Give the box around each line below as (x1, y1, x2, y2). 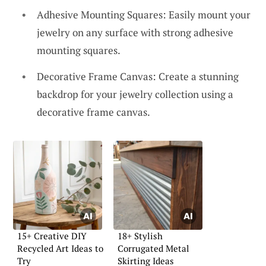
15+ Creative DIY (17, 229, 87, 242)
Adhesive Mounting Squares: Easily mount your (37, 8, 251, 22)
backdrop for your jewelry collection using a (37, 87, 233, 101)
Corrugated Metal (118, 242, 189, 254)
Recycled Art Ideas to (17, 242, 103, 254)
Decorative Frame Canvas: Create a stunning (37, 69, 239, 83)
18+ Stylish (118, 229, 163, 242)
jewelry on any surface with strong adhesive (37, 26, 233, 40)
